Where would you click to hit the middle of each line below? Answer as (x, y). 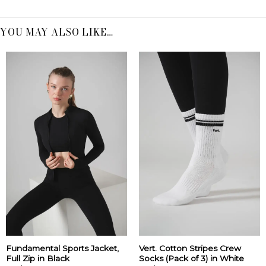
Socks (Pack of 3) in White (191, 258)
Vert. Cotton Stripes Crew (190, 248)
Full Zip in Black (37, 258)
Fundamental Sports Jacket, (62, 248)
